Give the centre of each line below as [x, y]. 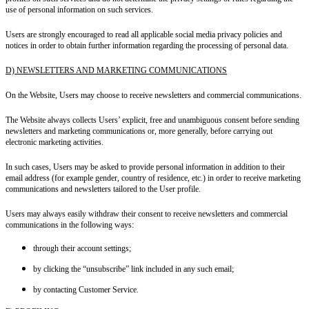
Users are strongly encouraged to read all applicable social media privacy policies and [144, 34]
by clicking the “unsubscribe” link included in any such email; [133, 269]
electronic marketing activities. [54, 142]
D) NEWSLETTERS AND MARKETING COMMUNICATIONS [116, 70]
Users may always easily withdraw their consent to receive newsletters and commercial [147, 213]
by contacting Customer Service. [86, 289]
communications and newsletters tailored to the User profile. [103, 189]
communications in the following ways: [70, 225]
